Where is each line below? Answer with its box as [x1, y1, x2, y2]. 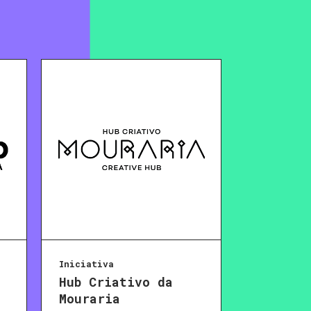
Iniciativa [59, 258, 114, 271]
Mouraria [59, 290, 120, 308]
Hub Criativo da [59, 274, 173, 291]
